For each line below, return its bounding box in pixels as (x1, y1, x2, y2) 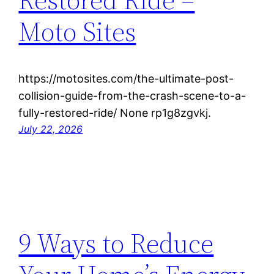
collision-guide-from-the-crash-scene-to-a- (18, 89, 246, 102)
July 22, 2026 (18, 122, 83, 135)
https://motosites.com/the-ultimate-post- (18, 72, 234, 85)
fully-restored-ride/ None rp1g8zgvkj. (18, 106, 212, 119)
